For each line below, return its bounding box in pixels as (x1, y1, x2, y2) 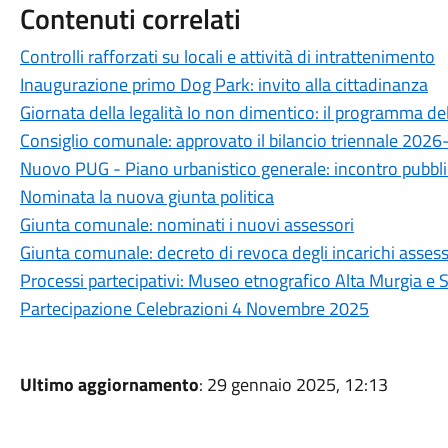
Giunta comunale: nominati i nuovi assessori (19, 211, 354, 238)
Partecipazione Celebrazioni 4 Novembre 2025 (19, 295, 369, 322)
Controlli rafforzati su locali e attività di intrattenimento (19, 43, 435, 70)
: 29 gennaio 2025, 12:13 (198, 371, 388, 398)
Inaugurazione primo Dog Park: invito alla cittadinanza (19, 71, 428, 98)
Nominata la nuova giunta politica (19, 183, 274, 210)
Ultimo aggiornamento (19, 371, 199, 398)
